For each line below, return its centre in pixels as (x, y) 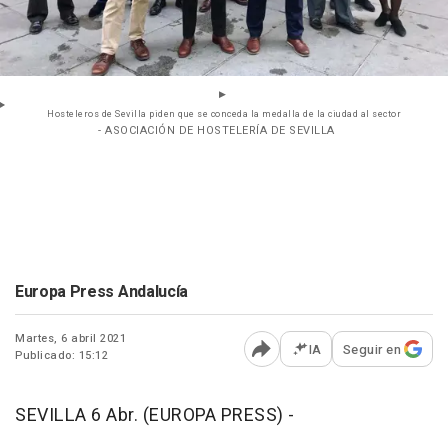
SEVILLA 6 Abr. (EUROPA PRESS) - (155, 415)
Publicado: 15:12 (61, 355)
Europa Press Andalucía (101, 291)
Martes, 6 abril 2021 (70, 338)
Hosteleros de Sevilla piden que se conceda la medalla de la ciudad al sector (224, 114)
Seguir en (371, 349)
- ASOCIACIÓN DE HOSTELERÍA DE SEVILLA (216, 130)
